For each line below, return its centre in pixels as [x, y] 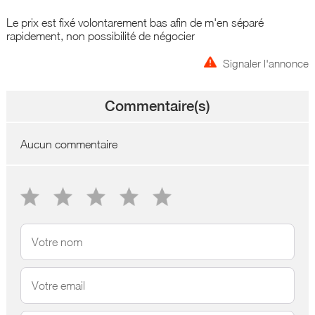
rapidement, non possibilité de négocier [100, 35]
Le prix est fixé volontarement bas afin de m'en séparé [135, 22]
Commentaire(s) [157, 106]
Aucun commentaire [69, 143]
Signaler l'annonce [266, 63]
